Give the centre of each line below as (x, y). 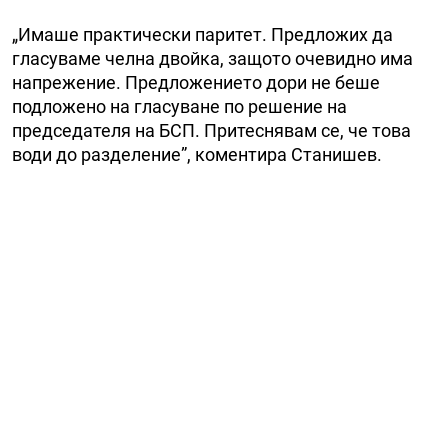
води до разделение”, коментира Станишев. (197, 154)
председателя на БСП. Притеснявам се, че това (211, 130)
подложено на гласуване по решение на (179, 106)
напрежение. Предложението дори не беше (196, 82)
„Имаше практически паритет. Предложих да (202, 34)
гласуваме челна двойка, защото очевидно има (212, 58)
